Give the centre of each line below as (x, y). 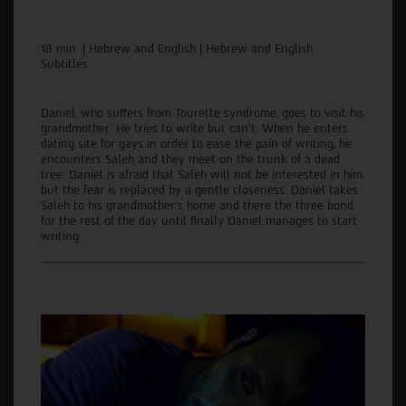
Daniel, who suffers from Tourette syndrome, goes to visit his (203, 113)
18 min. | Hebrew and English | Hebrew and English (177, 49)
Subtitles (66, 64)
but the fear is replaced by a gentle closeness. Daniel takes (199, 190)
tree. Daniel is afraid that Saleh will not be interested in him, (203, 175)
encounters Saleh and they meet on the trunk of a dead (190, 159)
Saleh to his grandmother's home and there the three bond (197, 206)
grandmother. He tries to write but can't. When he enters (194, 129)
